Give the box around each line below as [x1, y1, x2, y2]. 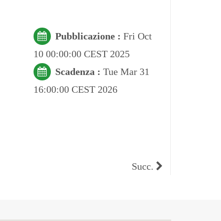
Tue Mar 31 [103, 66, 149, 77]
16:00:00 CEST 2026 [33, 83, 117, 95]
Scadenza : [55, 66, 103, 77]
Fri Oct [123, 30, 152, 41]
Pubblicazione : [55, 30, 123, 41]
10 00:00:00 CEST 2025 [33, 48, 130, 59]
